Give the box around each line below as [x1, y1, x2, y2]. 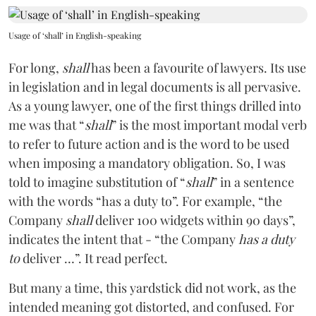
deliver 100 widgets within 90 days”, [92, 211, 296, 229]
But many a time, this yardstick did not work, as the [8, 279, 296, 296]
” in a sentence [212, 173, 294, 190]
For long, [8, 59, 62, 76]
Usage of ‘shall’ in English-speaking [8, 29, 141, 41]
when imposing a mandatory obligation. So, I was [8, 154, 286, 171]
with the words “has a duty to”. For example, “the [8, 192, 282, 209]
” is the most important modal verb [111, 116, 307, 133]
